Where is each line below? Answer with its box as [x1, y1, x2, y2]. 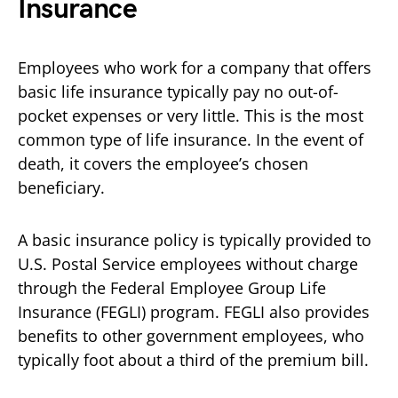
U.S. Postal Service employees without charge [18, 252, 358, 275]
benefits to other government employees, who [18, 324, 364, 346]
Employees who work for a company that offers [18, 56, 371, 78]
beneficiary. [18, 176, 109, 198]
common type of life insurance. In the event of [18, 128, 363, 150]
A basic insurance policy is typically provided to [18, 228, 371, 251]
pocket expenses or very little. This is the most [18, 104, 363, 126]
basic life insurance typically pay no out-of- [18, 80, 338, 102]
